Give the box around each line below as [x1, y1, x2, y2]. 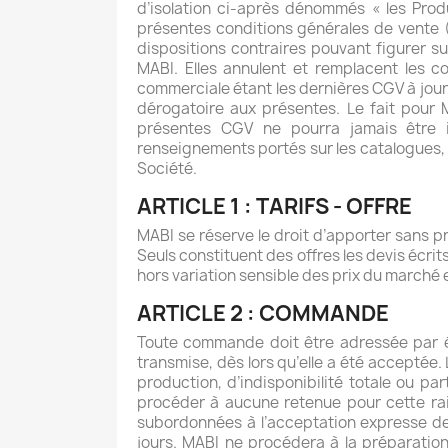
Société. [137, 158, 197, 180]
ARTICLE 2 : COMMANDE [137, 299, 389, 329]
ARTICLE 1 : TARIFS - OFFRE [137, 192, 412, 222]
